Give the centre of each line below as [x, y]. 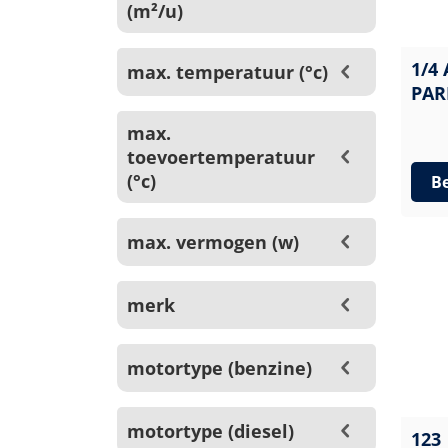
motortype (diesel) [210, 431]
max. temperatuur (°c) [227, 72]
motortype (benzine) [219, 368]
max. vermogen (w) [213, 242]
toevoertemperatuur [221, 157]
